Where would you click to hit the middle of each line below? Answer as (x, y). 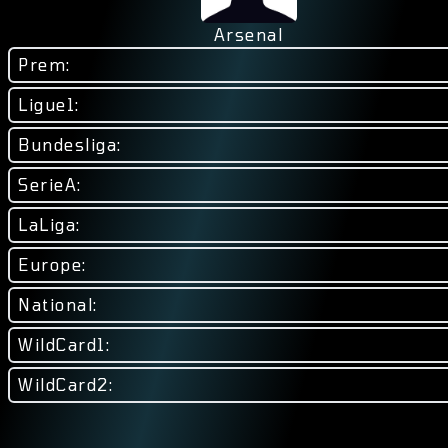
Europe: (52, 264)
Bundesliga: (70, 144)
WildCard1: (64, 344)
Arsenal (248, 34)
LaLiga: (49, 224)
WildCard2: (65, 384)
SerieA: (50, 184)
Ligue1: (49, 104)
